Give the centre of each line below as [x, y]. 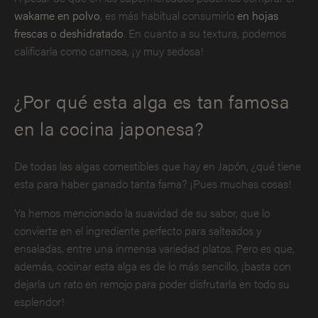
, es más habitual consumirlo [169, 15]
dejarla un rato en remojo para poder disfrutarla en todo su [152, 284]
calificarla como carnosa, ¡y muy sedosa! [109, 50]
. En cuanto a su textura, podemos [205, 33]
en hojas [258, 15]
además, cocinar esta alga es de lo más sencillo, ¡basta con [153, 266]
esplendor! [39, 302]
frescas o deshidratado [69, 33]
